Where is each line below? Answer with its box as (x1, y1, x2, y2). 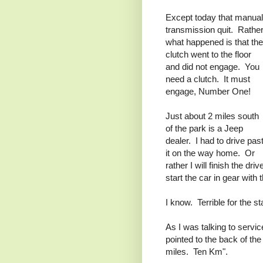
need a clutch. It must (166, 74, 250, 85)
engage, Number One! (166, 86, 251, 97)
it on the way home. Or (166, 148, 255, 159)
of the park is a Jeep (166, 123, 243, 134)
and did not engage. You (166, 62, 259, 72)
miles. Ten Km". (166, 247, 228, 257)
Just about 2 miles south (166, 111, 259, 122)
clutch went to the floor (166, 49, 251, 60)
